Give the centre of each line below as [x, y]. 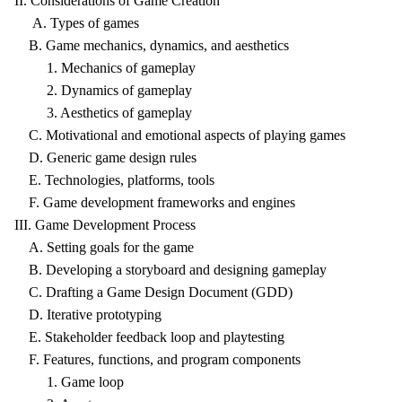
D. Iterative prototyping [88, 315]
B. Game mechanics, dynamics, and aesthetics [152, 45]
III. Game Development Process [105, 225]
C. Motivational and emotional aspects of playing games [180, 135]
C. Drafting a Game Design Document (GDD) [153, 292]
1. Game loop [69, 382]
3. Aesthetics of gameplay [103, 113]
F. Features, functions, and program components [157, 359]
